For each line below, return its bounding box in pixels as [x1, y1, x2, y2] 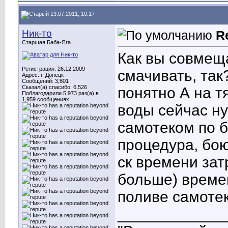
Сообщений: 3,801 [22, 78, 69, 84]
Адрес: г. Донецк [22, 72, 64, 78]
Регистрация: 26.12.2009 [22, 66, 85, 72]
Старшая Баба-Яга [22, 39, 71, 45]
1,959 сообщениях [22, 96, 69, 102]
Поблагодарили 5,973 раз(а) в [22, 90, 99, 96]
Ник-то [22, 28, 52, 39]
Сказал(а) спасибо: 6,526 [22, 84, 87, 90]
